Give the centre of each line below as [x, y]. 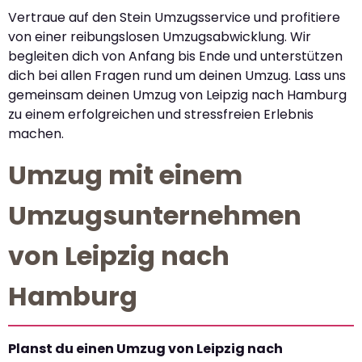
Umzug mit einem [125, 175]
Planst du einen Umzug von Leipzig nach [145, 348]
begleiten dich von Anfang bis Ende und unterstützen [175, 56]
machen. [36, 133]
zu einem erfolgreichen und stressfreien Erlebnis [161, 114]
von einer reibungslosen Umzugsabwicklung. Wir [160, 36]
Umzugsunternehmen [155, 215]
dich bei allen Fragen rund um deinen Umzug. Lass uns [177, 75]
